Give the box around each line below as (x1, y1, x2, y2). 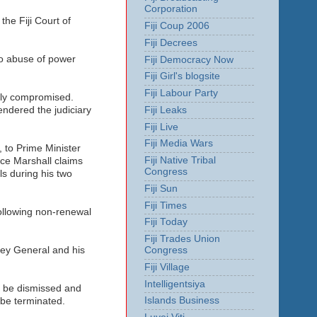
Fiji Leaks (144, 104, 187, 115)
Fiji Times (144, 200, 187, 211)
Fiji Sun (144, 183, 178, 194)
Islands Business (144, 295, 219, 306)
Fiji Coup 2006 (144, 21, 209, 32)
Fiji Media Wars (144, 138, 213, 149)
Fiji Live (144, 121, 178, 132)
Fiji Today (144, 217, 188, 228)
